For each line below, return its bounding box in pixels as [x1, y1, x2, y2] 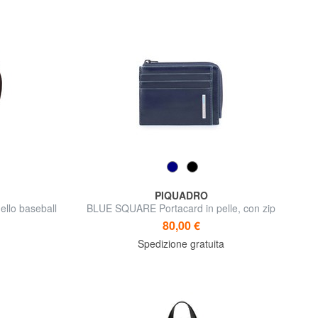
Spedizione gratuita [138, 236, 225, 251]
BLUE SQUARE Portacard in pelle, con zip [87, 201, 276, 216]
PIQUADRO [154, 188, 208, 203]
